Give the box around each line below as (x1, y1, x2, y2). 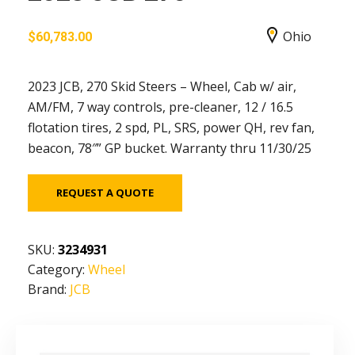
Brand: (28, 280, 70, 298)
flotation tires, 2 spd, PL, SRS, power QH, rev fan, (28, 118, 315, 136)
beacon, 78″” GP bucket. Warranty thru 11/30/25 (28, 139, 311, 157)
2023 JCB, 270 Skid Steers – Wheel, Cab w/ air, (28, 77, 296, 95)
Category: (28, 260, 88, 278)
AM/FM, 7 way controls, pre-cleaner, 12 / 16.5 (28, 97, 293, 116)
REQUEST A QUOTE (56, 185, 154, 200)
